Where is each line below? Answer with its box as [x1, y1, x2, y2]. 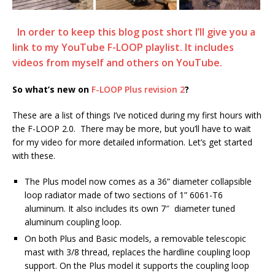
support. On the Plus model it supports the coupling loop [25, 260, 249, 272]
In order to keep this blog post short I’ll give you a [17, 25, 255, 39]
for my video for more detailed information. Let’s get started [12, 136, 252, 149]
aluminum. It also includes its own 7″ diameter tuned [25, 203, 235, 215]
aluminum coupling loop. [25, 216, 122, 228]
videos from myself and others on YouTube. [12, 56, 222, 70]
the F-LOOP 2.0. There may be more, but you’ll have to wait [12, 123, 251, 135]
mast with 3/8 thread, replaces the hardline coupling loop [25, 246, 250, 258]
